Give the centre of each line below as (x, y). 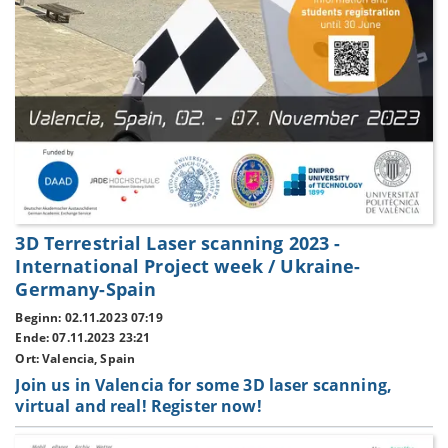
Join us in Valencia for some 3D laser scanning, (203, 384)
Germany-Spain (86, 289)
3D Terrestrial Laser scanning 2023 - (178, 243)
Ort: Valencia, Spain (75, 359)
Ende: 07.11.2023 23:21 (83, 338)
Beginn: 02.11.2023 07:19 (89, 317)
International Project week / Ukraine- (188, 266)
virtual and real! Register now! (138, 405)
